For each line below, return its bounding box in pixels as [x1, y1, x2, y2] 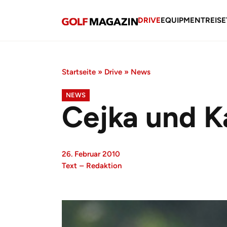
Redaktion [86, 161, 122, 170]
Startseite [62, 67, 96, 77]
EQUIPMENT [161, 15, 205, 25]
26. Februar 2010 [62, 149, 120, 159]
